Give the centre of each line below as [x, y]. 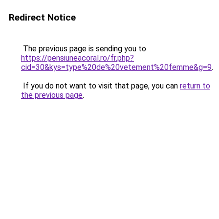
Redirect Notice [42, 17]
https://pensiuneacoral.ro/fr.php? [77, 58]
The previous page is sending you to [84, 49]
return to [195, 86]
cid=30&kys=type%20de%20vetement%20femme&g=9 [116, 67]
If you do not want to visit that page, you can [100, 86]
